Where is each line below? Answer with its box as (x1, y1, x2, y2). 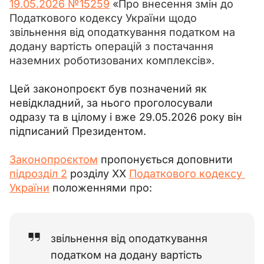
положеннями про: (49, 181, 152, 194)
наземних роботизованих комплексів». (9, 54, 214, 67)
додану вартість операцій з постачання (9, 39, 216, 52)
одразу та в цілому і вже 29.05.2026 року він (9, 110, 245, 123)
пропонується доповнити (98, 153, 236, 166)
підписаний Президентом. (9, 124, 146, 137)
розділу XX (67, 167, 129, 180)
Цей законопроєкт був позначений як (9, 82, 210, 95)
